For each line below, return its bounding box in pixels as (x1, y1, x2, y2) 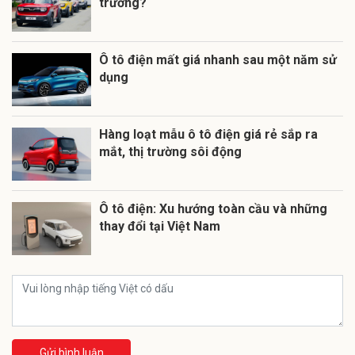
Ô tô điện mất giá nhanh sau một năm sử (99, 52, 337, 67)
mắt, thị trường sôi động (99, 143, 242, 159)
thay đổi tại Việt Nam (99, 218, 220, 234)
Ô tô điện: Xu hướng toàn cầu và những (99, 200, 327, 216)
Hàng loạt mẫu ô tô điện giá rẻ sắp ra (99, 126, 318, 142)
